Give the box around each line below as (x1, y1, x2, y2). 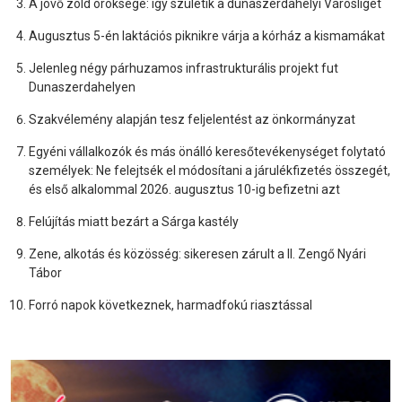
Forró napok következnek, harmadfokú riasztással (29, 297, 312, 312)
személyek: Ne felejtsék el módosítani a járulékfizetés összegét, (29, 162, 390, 178)
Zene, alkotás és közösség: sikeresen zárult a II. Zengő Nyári (29, 246, 366, 261)
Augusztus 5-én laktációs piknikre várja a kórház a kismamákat (29, 28, 385, 43)
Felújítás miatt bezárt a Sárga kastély (29, 214, 239, 229)
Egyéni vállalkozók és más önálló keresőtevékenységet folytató (29, 144, 386, 159)
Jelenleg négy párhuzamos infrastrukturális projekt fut (29, 60, 338, 75)
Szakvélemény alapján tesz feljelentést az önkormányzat (29, 111, 355, 127)
